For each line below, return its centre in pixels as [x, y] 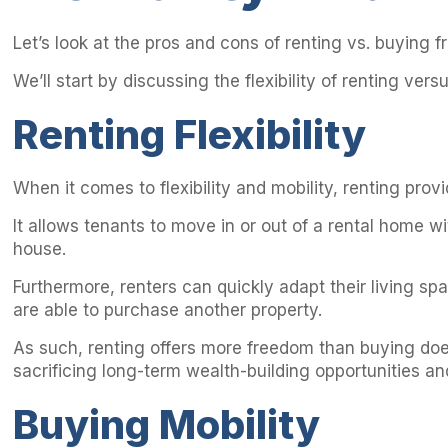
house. [40, 249]
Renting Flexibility [190, 135]
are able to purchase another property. [168, 310]
